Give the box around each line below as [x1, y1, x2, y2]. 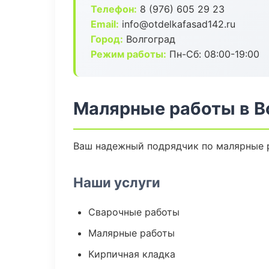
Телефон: [91, 3, 137, 15]
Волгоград [123, 33, 175, 45]
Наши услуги [73, 174, 160, 190]
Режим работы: [91, 48, 166, 60]
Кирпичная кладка [88, 248, 175, 260]
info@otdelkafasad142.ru [119, 18, 235, 30]
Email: [91, 18, 119, 30]
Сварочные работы [88, 206, 180, 218]
